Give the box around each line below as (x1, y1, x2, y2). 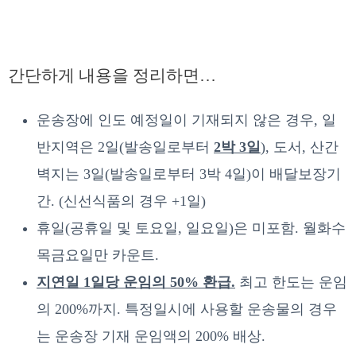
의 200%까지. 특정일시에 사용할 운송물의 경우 (37, 300, 337, 317)
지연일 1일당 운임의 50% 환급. (37, 273, 235, 290)
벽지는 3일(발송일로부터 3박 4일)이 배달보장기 (37, 165, 341, 182)
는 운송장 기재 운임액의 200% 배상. (37, 327, 265, 344)
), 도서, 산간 (261, 138, 339, 155)
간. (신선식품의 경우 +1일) (37, 192, 206, 209)
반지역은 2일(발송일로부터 (37, 138, 214, 155)
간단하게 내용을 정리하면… (8, 66, 216, 86)
